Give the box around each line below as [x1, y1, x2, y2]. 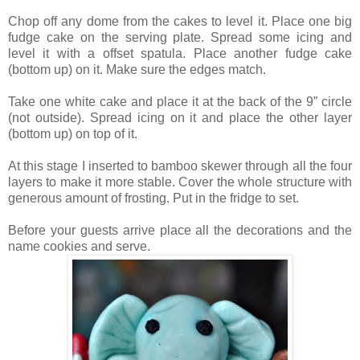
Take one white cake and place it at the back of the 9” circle [8, 95, 352, 109]
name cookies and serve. [8, 239, 150, 254]
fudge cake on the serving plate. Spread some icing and [8, 31, 352, 45]
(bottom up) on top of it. [8, 127, 137, 141]
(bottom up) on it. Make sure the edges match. [8, 63, 266, 77]
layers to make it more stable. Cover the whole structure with [8, 175, 352, 190]
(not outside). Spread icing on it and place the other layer [8, 111, 352, 125]
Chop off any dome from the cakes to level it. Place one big [8, 14, 352, 29]
